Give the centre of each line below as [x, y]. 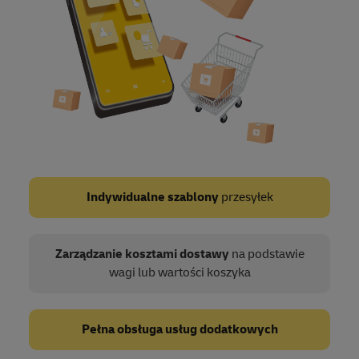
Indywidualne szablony [152, 197]
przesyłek [246, 197]
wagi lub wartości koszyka [179, 272]
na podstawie [266, 254]
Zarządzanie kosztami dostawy [142, 254]
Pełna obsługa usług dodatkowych [179, 329]
